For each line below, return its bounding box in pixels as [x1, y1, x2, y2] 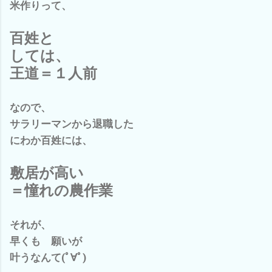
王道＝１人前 [10, 65, 112, 83]
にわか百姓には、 [10, 134, 92, 147]
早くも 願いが [10, 235, 82, 248]
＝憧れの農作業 [10, 182, 113, 200]
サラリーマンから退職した [10, 118, 134, 131]
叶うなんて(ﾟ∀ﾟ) [10, 251, 86, 264]
